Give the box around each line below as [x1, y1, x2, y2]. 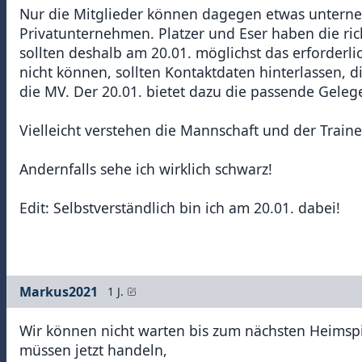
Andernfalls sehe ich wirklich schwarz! [19, 159, 272, 179]
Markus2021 [19, 283, 98, 301]
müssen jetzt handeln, [19, 340, 167, 360]
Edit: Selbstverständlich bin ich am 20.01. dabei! [19, 198, 340, 218]
